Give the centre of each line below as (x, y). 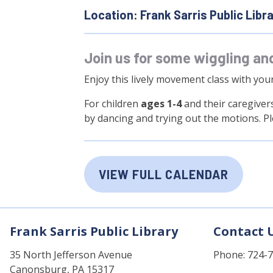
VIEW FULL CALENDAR (164, 174)
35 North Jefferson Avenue (71, 254)
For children (112, 103)
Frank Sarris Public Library (94, 231)
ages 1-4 (161, 103)
